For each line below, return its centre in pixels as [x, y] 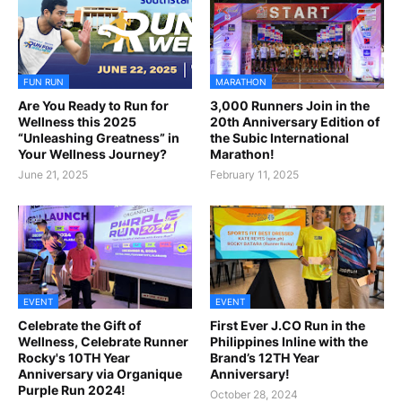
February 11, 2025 [254, 175]
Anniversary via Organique [100, 374]
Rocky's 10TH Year [74, 358]
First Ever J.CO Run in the [288, 325]
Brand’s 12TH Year [265, 358]
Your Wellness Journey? [92, 154]
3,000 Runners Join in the [290, 105]
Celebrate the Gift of [79, 325]
